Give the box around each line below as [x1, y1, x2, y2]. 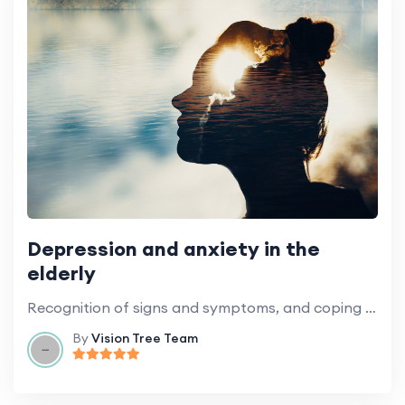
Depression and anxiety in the [27, 235, 320, 261]
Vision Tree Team [91, 329, 198, 346]
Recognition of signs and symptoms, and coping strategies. [365, 297, 376, 316]
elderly [27, 259, 96, 286]
